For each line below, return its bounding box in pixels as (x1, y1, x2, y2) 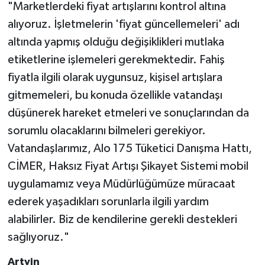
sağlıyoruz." (7, 231, 69, 243)
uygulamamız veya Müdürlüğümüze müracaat (7, 177, 235, 190)
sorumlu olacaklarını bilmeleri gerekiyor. (7, 124, 206, 137)
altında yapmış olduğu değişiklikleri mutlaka (7, 35, 224, 48)
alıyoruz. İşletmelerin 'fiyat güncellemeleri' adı (7, 18, 240, 30)
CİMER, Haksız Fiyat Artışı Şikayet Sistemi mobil (7, 160, 248, 172)
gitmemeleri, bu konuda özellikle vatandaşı (7, 89, 222, 101)
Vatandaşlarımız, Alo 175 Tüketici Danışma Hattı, (7, 142, 252, 154)
